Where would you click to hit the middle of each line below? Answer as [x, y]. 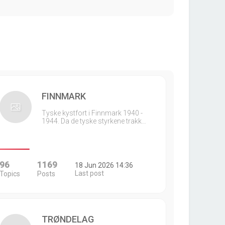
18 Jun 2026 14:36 [104, 165]
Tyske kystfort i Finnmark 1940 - [92, 113]
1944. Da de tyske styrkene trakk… [94, 121]
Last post [90, 173]
